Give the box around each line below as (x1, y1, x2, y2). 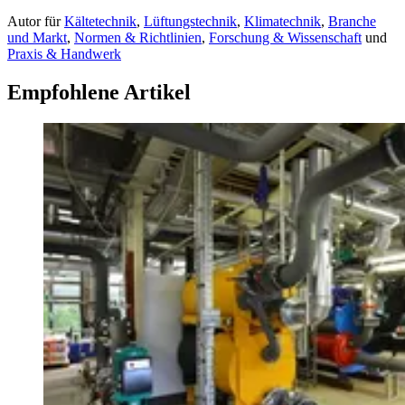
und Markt (7, 30, 67, 46)
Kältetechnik (64, 14, 137, 30)
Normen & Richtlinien (74, 30, 202, 46)
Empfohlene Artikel (7, 80, 191, 104)
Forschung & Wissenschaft (209, 30, 362, 46)
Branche (328, 14, 376, 30)
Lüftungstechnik (144, 14, 237, 30)
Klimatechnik (244, 14, 321, 30)
